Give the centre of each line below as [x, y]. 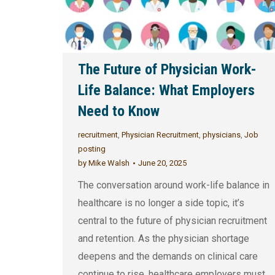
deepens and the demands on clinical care [168, 257]
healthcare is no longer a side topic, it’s [161, 203]
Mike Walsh [108, 163]
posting [92, 149]
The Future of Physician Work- [167, 70]
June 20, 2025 [162, 163]
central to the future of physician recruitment [172, 221]
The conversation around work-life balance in [174, 185]
